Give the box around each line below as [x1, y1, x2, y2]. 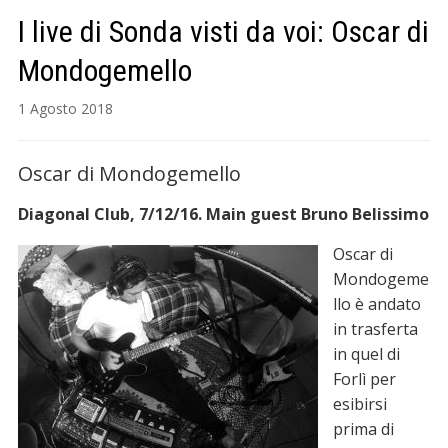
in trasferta [332, 318, 418, 341]
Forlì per [332, 368, 396, 391]
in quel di [332, 343, 400, 366]
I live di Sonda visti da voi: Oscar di [17, 14, 429, 50]
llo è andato [332, 293, 421, 316]
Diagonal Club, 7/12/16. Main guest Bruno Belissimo [17, 203, 429, 226]
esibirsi [332, 393, 387, 416]
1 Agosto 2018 [17, 99, 113, 119]
